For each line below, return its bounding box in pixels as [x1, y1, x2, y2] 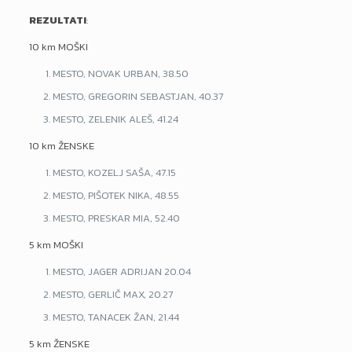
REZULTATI [28, 13, 86, 27]
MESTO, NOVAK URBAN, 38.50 [52, 66, 189, 81]
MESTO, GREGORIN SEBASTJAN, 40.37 [52, 89, 223, 104]
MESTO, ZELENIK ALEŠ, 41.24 [52, 112, 178, 126]
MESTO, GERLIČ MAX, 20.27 [52, 287, 173, 302]
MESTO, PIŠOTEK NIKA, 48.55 [52, 188, 179, 203]
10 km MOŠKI [28, 39, 88, 54]
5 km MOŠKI [28, 237, 83, 252]
